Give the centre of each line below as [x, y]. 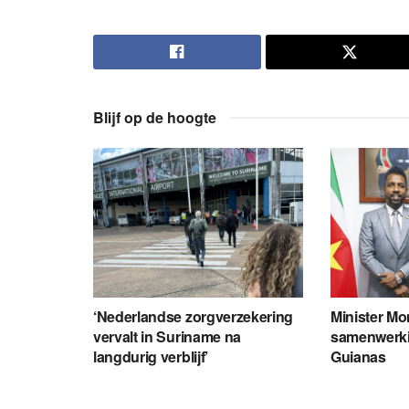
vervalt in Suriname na [167, 337]
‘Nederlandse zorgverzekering [194, 317]
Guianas [358, 357]
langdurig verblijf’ [151, 357]
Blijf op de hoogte [155, 117]
